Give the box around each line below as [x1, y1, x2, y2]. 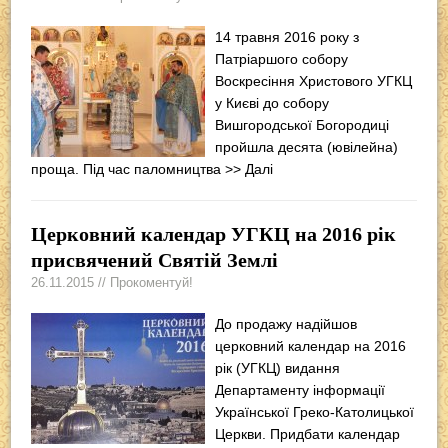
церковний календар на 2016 [215, 337, 407, 354]
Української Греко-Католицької [215, 403, 415, 420]
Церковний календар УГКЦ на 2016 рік [31, 222, 397, 245]
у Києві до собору [215, 94, 330, 111]
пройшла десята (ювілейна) [215, 138, 399, 155]
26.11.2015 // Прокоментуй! [31, 274, 194, 290]
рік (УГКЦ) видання [215, 359, 341, 376]
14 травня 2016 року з [215, 28, 360, 45]
